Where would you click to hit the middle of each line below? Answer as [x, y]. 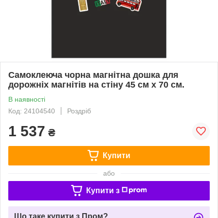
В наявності [27, 99]
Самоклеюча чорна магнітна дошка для [93, 75]
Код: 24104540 [32, 111]
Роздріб [79, 111]
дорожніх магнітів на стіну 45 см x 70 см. [96, 84]
